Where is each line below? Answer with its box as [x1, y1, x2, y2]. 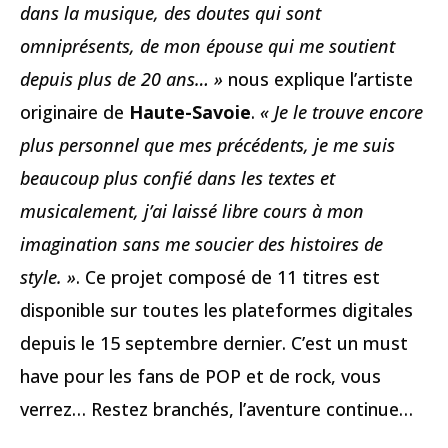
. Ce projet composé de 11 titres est [76, 265, 380, 290]
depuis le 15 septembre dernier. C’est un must [20, 331, 408, 356]
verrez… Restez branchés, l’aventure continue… [20, 397, 413, 422]
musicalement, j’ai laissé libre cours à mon [20, 199, 364, 224]
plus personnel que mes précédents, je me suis [20, 133, 395, 158]
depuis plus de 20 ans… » [20, 67, 223, 92]
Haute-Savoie [129, 100, 251, 125]
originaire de [20, 100, 129, 125]
